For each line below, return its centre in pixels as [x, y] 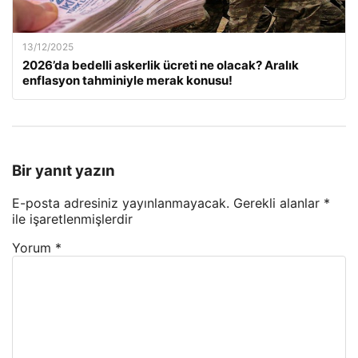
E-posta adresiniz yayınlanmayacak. [121, 203]
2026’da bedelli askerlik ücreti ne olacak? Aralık [161, 66]
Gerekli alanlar [278, 203]
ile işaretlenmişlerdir [72, 219]
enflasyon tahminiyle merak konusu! [127, 81]
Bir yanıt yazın [64, 170]
